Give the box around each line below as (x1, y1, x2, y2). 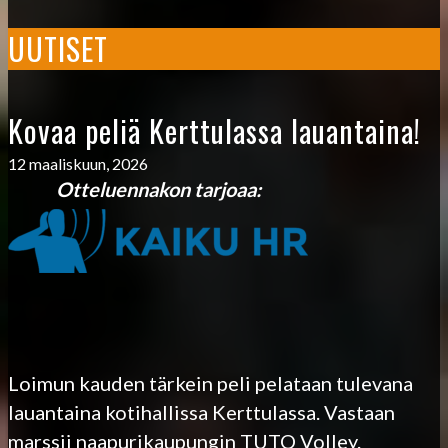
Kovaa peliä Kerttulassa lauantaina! (8, 107, 421, 153)
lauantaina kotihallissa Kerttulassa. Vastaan (8, 399, 395, 424)
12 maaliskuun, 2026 (8, 153, 148, 173)
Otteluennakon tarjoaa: (8, 176, 261, 201)
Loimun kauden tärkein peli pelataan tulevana (8, 370, 413, 395)
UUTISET (8, 25, 108, 71)
